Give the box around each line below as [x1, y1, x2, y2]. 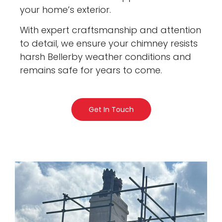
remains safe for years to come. [20, 64, 163, 77]
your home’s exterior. [20, 3, 111, 16]
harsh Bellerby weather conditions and [20, 51, 192, 63]
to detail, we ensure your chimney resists [20, 37, 198, 50]
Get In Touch [88, 105, 134, 115]
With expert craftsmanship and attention [20, 24, 202, 37]
